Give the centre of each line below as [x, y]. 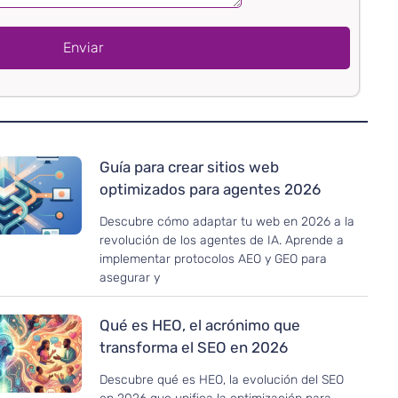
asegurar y [129, 278]
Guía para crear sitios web [189, 167]
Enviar [84, 48]
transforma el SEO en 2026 [193, 348]
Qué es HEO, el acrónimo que [199, 326]
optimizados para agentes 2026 [210, 190]
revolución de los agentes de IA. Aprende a [221, 241]
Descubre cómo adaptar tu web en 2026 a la [227, 222]
